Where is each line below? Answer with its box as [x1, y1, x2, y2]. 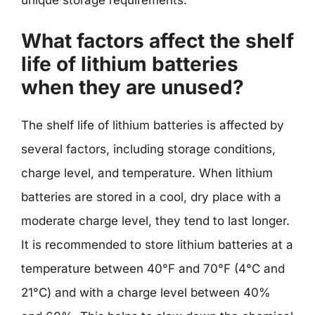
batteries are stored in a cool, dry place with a [21, 190, 281, 204]
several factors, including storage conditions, [21, 142, 276, 156]
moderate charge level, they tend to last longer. [21, 214, 290, 228]
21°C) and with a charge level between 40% [21, 285, 271, 300]
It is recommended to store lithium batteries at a [21, 238, 293, 252]
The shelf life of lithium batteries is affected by [21, 118, 284, 132]
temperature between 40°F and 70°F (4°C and [21, 262, 285, 276]
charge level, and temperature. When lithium [21, 166, 273, 180]
